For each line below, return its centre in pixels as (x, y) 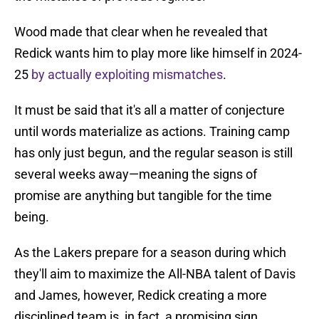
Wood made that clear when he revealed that (141, 32)
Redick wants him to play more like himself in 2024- (158, 53)
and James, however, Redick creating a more (141, 296)
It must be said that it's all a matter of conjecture (150, 110)
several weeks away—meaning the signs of (136, 174)
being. (32, 217)
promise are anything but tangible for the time (143, 196)
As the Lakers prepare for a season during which (150, 253)
